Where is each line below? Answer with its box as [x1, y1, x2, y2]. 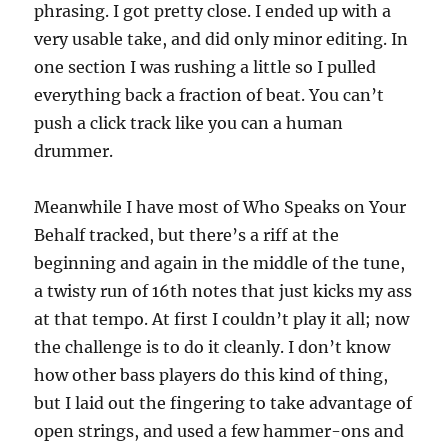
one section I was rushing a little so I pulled [34, 57, 377, 77]
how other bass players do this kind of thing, [34, 365, 389, 385]
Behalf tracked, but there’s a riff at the [34, 225, 340, 245]
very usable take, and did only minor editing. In [34, 29, 409, 49]
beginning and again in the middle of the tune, [34, 253, 406, 273]
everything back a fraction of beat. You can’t [34, 85, 385, 105]
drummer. [34, 141, 114, 161]
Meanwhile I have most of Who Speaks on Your [34, 197, 407, 217]
